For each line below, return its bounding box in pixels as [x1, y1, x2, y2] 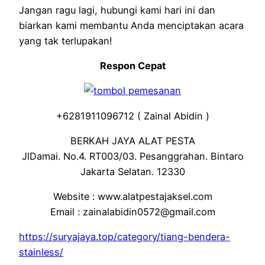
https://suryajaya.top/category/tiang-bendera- [19, 231, 230, 243]
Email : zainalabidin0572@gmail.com [50, 206, 215, 218]
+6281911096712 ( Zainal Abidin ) [56, 109, 209, 122]
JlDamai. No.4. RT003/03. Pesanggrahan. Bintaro [21, 150, 244, 162]
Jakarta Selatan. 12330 [80, 165, 185, 177]
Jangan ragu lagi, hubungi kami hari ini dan [19, 4, 215, 16]
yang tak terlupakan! [19, 34, 112, 47]
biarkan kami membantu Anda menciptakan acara [19, 19, 244, 31]
